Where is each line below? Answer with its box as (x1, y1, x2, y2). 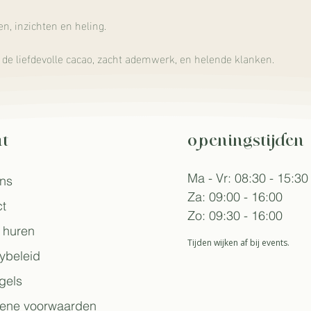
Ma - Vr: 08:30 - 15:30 (187, 170, 308, 186)
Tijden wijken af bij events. (187, 237, 289, 249)
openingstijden (187, 128, 304, 153)
